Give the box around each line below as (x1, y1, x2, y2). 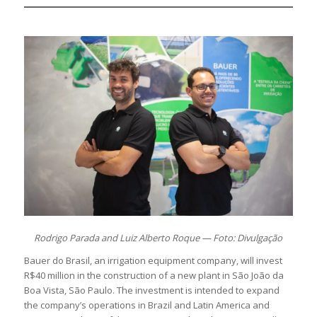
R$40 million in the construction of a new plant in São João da (23, 269, 284, 282)
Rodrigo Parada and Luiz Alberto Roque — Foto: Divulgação (34, 231, 283, 245)
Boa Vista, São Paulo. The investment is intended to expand (23, 284, 279, 297)
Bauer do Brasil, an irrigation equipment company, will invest (23, 254, 282, 267)
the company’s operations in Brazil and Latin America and (23, 299, 270, 312)
